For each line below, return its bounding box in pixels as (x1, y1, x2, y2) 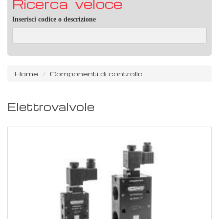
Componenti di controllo (50, 69, 143, 78)
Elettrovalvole (7, 100, 94, 114)
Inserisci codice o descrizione (12, 16, 96, 23)
